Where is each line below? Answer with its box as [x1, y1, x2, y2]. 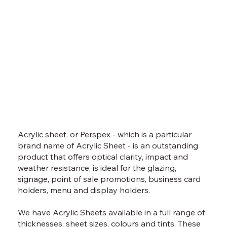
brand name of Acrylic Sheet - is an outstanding [18, 140, 199, 150]
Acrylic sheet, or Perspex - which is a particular [18, 129, 192, 139]
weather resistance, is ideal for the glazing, [18, 163, 177, 173]
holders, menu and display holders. [18, 185, 150, 195]
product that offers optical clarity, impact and [18, 152, 188, 162]
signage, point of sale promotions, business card [18, 174, 201, 184]
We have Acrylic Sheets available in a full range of [18, 207, 205, 217]
